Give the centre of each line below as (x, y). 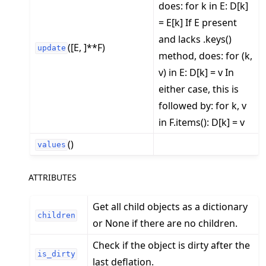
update (51, 48)
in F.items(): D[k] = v (202, 122)
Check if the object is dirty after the (172, 245)
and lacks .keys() (195, 39)
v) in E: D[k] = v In (197, 72)
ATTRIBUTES (53, 177)
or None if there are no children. (165, 223)
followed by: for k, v (203, 105)
